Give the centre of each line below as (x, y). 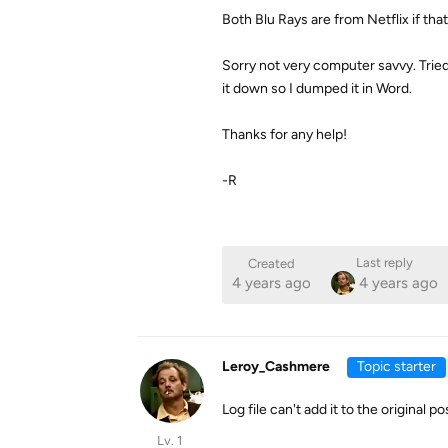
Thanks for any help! (284, 134)
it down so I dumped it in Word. (317, 88)
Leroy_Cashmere (276, 366)
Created (271, 263)
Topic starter (396, 366)
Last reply (384, 262)
